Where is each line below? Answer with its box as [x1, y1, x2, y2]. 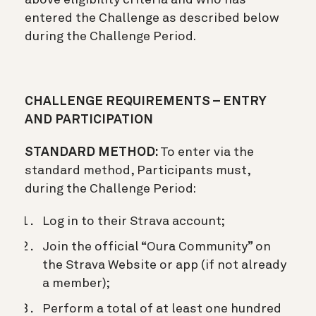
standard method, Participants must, [25, 164, 250, 177]
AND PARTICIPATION [25, 113, 153, 126]
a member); [42, 276, 110, 290]
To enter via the [160, 145, 254, 159]
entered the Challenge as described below [25, 11, 279, 25]
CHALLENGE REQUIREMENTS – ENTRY [25, 95, 267, 108]
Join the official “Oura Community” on [42, 240, 271, 253]
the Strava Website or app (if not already [42, 258, 286, 272]
